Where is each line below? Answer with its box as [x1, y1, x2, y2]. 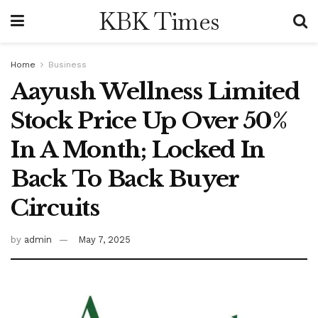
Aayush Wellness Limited [11, 77, 300, 106]
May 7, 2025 [78, 234, 131, 245]
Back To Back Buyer [11, 165, 238, 193]
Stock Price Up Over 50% [11, 106, 287, 135]
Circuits [11, 194, 99, 222]
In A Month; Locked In [11, 136, 265, 164]
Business [48, 60, 87, 70]
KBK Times [98, 6, 219, 37]
